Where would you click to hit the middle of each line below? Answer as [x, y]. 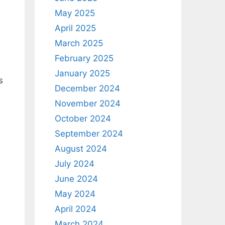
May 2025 [75, 13]
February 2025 [84, 58]
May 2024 [75, 194]
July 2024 [74, 164]
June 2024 [76, 179]
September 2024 [89, 134]
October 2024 [83, 119]
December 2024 [87, 88]
